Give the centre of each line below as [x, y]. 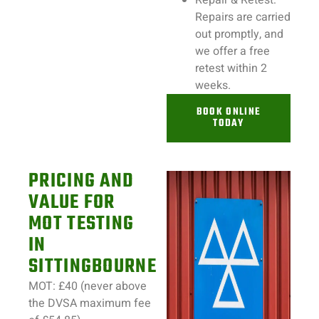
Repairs [214, 17]
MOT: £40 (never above [88, 286]
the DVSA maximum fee [90, 303]
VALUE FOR [72, 203]
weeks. [213, 85]
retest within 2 [231, 68]
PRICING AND [82, 181]
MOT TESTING [82, 224]
